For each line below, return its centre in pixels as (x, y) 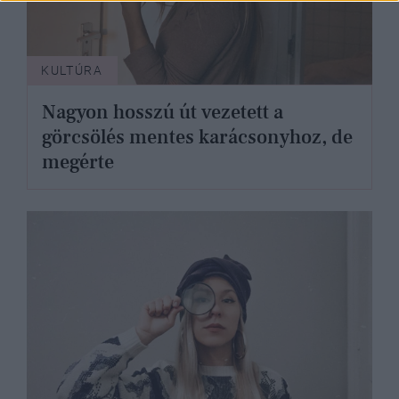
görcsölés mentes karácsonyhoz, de (197, 138)
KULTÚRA (72, 71)
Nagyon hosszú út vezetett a (163, 113)
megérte (78, 163)
